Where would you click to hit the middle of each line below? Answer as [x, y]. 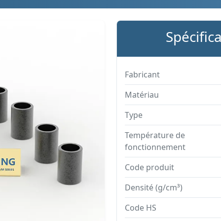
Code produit [149, 167]
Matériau [142, 95]
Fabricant [142, 74]
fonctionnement [155, 147]
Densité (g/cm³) [154, 187]
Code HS [141, 208]
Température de [155, 135]
